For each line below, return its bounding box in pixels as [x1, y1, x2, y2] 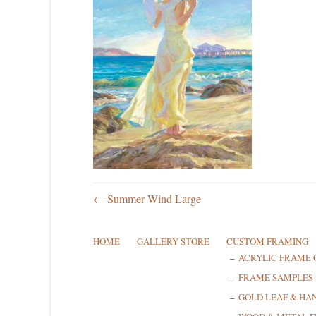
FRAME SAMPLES [238, 271, 313, 284]
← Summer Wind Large [93, 191, 201, 207]
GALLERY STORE [137, 235, 209, 248]
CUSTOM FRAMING [226, 235, 308, 248]
